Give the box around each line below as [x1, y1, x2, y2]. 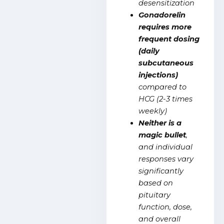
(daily [138, 46, 160, 56]
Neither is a [138, 118, 182, 128]
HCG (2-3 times [138, 94, 193, 104]
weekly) [138, 106, 167, 116]
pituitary [138, 190, 171, 200]
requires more [138, 22, 192, 32]
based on [138, 178, 173, 188]
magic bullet [138, 130, 186, 140]
